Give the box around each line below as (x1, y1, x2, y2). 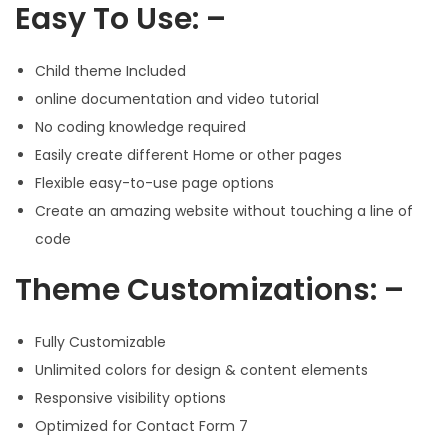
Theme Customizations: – (15, 269, 404, 312)
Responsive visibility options (35, 388, 226, 409)
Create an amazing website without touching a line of (35, 201, 413, 222)
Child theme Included (35, 61, 186, 82)
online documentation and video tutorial (35, 89, 319, 110)
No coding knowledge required (35, 117, 246, 138)
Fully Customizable (35, 332, 166, 353)
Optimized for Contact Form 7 (35, 416, 248, 437)
